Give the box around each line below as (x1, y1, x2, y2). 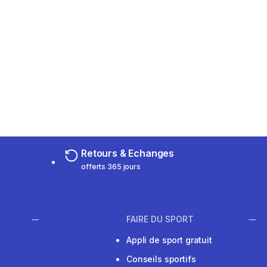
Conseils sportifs (126, 254, 196, 265)
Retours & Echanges (81, 147, 175, 159)
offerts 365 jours (81, 162, 141, 171)
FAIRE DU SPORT (126, 214, 194, 225)
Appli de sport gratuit (126, 235, 212, 246)
